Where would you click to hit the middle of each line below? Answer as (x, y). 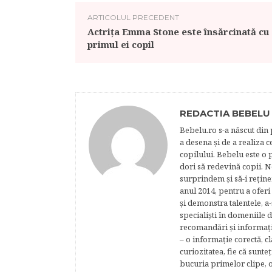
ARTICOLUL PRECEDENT (133, 17)
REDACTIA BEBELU (225, 113)
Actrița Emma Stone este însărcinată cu (178, 32)
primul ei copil (121, 44)
